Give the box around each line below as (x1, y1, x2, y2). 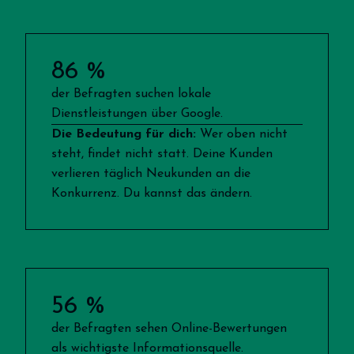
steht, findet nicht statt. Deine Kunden (51, 148, 273, 161)
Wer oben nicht (196, 128, 288, 141)
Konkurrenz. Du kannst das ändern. (51, 187, 252, 201)
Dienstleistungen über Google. (51, 107, 227, 121)
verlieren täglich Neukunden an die (51, 168, 250, 181)
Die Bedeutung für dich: (51, 128, 196, 141)
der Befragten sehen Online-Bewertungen (51, 322, 287, 336)
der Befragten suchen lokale (51, 88, 211, 101)
